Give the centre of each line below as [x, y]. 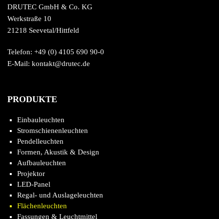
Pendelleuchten [40, 141]
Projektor [31, 174]
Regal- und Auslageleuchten [60, 195]
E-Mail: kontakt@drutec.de [49, 64]
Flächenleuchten [42, 206]
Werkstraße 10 [29, 19]
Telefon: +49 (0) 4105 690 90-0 [56, 52]
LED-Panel [34, 184]
